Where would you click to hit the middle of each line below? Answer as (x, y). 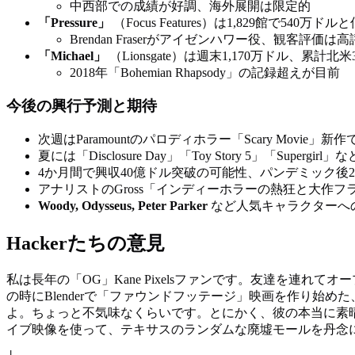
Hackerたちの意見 (86, 244)
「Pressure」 (74, 22)
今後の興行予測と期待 (82, 106)
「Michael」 (72, 55)
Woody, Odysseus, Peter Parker (123, 206)
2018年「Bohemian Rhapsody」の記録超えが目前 (205, 72)
